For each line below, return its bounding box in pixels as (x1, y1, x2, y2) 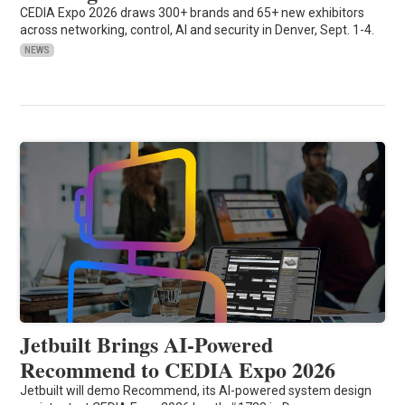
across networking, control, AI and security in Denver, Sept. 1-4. (20, 22, 375, 37)
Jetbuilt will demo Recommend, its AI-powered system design (20, 382, 372, 398)
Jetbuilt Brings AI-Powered (20, 327, 274, 360)
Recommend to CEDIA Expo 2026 (20, 353, 336, 385)
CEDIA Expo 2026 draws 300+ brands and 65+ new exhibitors (20, 5, 365, 20)
